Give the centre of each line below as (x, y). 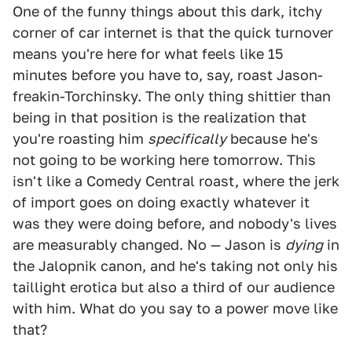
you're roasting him (80, 139)
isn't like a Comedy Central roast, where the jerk (176, 181)
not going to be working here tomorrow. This (164, 160)
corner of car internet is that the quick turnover (173, 33)
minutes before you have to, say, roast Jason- (168, 75)
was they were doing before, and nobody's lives (175, 224)
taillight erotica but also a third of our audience (174, 288)
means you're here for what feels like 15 (148, 54)
